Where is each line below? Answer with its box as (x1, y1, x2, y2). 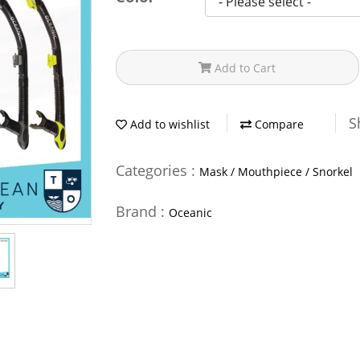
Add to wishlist (127, 117, 210, 133)
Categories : (116, 160, 199, 180)
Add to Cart (215, 59, 276, 76)
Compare (252, 117, 304, 133)
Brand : (116, 201, 169, 221)
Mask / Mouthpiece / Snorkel (199, 163, 353, 179)
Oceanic (169, 204, 212, 220)
